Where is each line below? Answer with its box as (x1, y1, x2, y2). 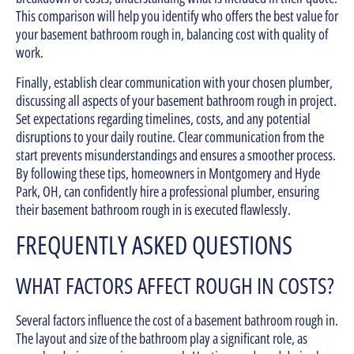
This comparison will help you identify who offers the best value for (16, 6, 338, 26)
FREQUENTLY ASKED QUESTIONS (16, 228, 292, 262)
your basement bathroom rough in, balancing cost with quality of (16, 24, 328, 44)
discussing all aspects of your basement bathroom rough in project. (16, 90, 337, 110)
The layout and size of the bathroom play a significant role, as (16, 329, 307, 348)
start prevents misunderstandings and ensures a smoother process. (16, 145, 336, 164)
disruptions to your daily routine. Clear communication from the (16, 126, 324, 146)
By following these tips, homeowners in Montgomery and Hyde (16, 163, 320, 183)
